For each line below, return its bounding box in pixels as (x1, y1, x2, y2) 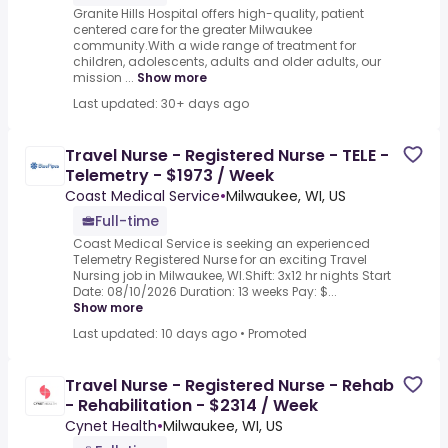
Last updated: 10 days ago (73, 325, 237, 343)
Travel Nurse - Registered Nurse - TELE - (65, 144, 389, 168)
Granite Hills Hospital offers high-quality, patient (73, 5, 364, 23)
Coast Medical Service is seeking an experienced (73, 235, 370, 253)
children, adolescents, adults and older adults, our (73, 53, 381, 71)
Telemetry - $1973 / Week (65, 164, 274, 188)
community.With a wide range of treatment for (73, 37, 356, 55)
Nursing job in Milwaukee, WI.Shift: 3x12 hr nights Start (73, 267, 391, 285)
